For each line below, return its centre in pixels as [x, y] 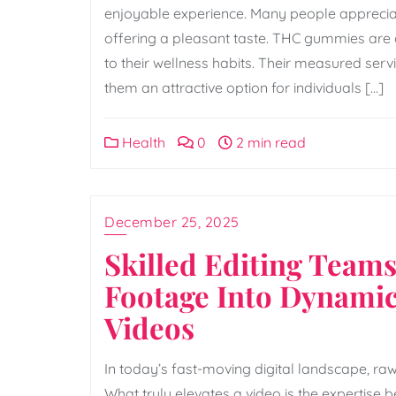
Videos [149, 327]
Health [142, 142]
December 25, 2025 [172, 221]
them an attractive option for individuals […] [244, 87]
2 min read [269, 142]
